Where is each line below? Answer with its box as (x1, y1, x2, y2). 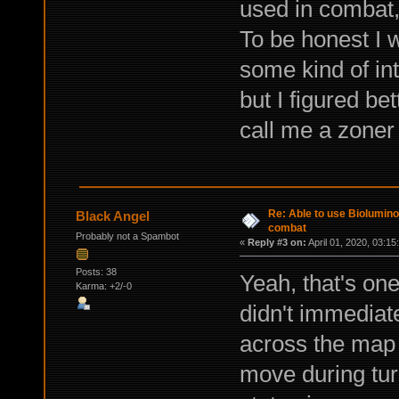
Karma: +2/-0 (75, 281, 132, 292)
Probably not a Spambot (75, 230, 179, 241)
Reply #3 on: (247, 236, 306, 248)
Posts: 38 (75, 266, 117, 278)
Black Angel (76, 208, 151, 224)
